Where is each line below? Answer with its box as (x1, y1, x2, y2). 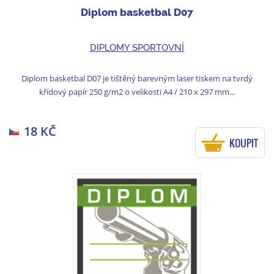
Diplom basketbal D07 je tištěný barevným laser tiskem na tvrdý (21, 73, 253, 84)
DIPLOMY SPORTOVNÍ (90, 42, 184, 54)
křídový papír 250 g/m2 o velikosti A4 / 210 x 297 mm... (39, 86, 235, 98)
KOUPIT (229, 136, 258, 151)
